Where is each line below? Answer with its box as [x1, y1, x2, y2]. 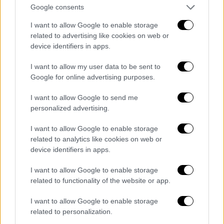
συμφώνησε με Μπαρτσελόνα [17, 169, 139, 181]
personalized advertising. [30, 103, 109, 112]
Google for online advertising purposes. [30, 72, 155, 81]
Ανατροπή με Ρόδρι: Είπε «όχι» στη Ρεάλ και [17, 156, 197, 168]
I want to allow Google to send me [30, 93, 138, 101]
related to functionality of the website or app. [30, 176, 170, 184]
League [17, 7, 54, 21]
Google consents [30, 3, 84, 11]
